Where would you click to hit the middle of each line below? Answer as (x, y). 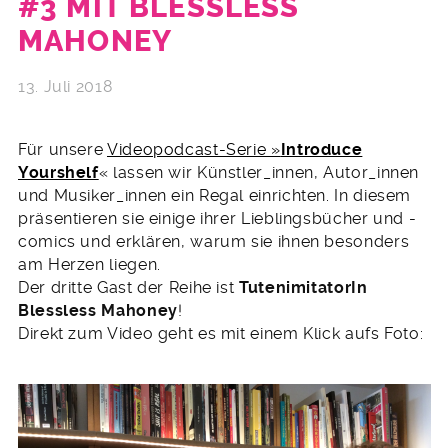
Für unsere (62, 149)
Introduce (321, 149)
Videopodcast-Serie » (193, 149)
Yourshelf (58, 172)
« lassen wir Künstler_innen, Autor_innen (259, 172)
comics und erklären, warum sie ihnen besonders (214, 241)
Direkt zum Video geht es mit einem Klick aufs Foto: (221, 333)
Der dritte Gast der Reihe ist (129, 287)
